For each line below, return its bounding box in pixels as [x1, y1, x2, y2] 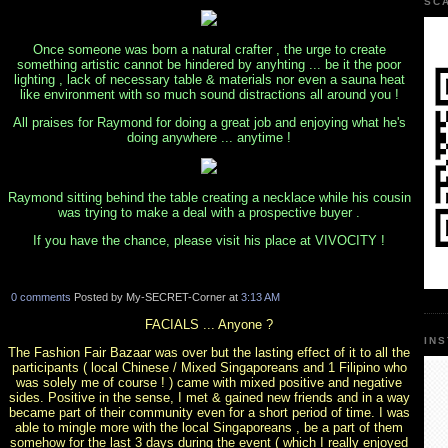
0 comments [10, 290, 71, 303]
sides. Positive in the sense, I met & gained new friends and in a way [8, 389, 410, 405]
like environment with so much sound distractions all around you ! [19, 86, 399, 102]
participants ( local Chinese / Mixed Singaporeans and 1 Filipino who [11, 359, 407, 375]
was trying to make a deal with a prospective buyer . [58, 204, 360, 220]
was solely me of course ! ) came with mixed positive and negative [16, 374, 402, 390]
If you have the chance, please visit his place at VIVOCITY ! [33, 232, 385, 248]
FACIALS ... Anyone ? [145, 316, 273, 332]
